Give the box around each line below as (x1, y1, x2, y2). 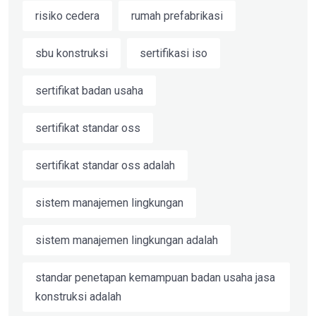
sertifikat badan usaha (35, 84, 143, 98)
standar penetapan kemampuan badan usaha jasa (35, 271, 275, 285)
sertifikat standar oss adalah (35, 159, 175, 173)
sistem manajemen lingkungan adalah (35, 233, 218, 248)
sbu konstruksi (35, 47, 108, 61)
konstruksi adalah (35, 290, 121, 304)
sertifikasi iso (140, 47, 207, 61)
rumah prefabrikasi (131, 9, 223, 23)
